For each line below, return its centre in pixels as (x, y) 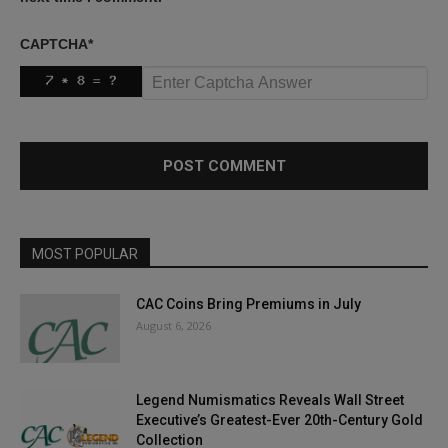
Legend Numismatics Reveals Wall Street (270, 399)
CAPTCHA (54, 43)
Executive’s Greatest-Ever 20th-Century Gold (279, 419)
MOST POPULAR (85, 253)
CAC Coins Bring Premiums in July (248, 303)
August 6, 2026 (173, 325)
